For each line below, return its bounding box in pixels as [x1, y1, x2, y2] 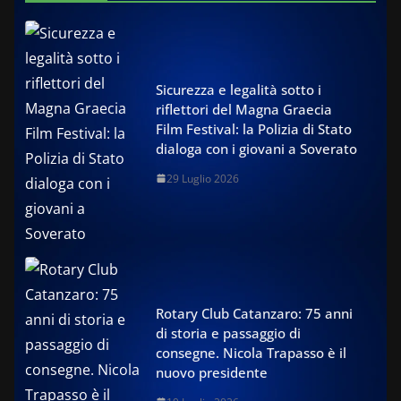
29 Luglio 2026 [166, 170, 239, 186]
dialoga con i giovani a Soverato [156, 139, 357, 158]
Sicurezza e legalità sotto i [156, 80, 321, 98]
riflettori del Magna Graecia [156, 99, 332, 118]
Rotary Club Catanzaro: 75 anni [156, 303, 353, 322]
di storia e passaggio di [156, 323, 301, 342]
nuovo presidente [156, 363, 268, 381]
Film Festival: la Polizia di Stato [156, 119, 352, 138]
